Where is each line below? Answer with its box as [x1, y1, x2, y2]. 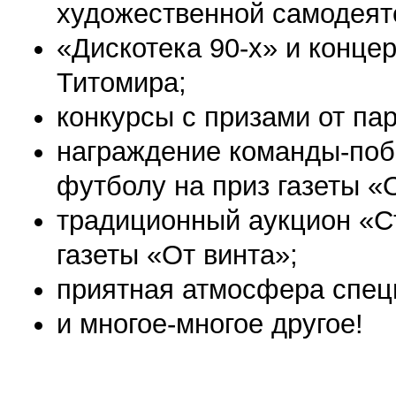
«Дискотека [57, 33, 209, 64]
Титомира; [57, 67, 187, 98]
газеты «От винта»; [57, 240, 298, 270]
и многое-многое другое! [57, 308, 363, 339]
